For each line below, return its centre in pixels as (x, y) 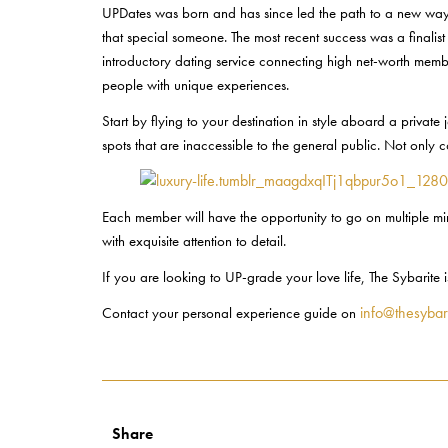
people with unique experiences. (195, 85)
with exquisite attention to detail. (194, 241)
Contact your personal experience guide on (231, 313)
